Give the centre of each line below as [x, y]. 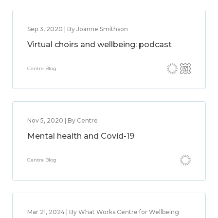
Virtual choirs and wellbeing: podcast [100, 45]
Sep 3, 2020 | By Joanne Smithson [78, 29]
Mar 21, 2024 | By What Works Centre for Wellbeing [103, 212]
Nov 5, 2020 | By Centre [63, 120]
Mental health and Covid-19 [81, 136]
